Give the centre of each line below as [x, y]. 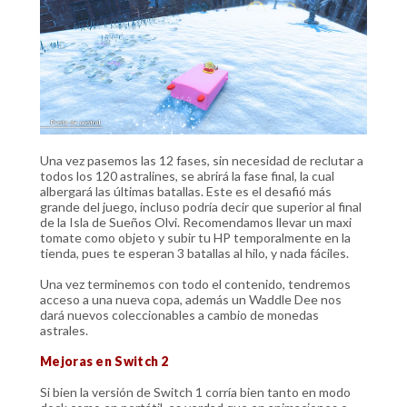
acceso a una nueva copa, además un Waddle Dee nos [191, 299]
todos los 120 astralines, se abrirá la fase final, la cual [187, 175]
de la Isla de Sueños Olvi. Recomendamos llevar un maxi [196, 222]
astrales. [65, 330]
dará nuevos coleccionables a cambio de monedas [179, 314]
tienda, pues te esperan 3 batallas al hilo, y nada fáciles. [194, 253]
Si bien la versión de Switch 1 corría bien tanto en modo [195, 392]
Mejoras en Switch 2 [104, 361]
